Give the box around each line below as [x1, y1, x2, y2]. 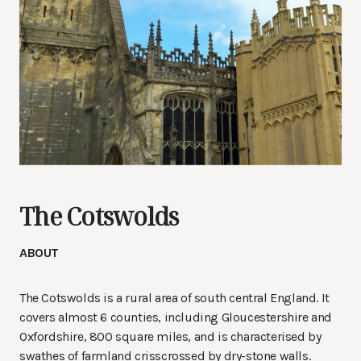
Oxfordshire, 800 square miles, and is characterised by [19, 329, 322, 345]
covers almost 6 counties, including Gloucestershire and [19, 309, 333, 326]
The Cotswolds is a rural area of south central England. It [19, 290, 330, 306]
